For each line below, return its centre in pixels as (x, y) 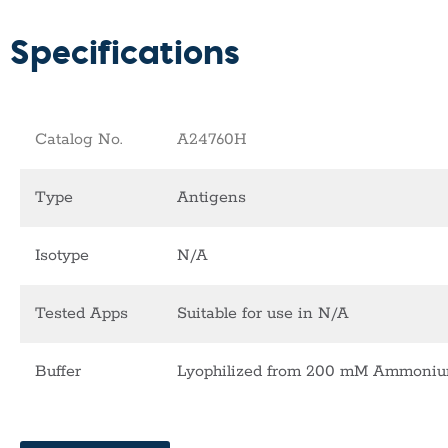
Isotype (62, 256)
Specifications (125, 51)
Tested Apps (81, 314)
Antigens (211, 198)
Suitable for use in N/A (263, 314)
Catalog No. (79, 140)
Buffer (58, 372)
